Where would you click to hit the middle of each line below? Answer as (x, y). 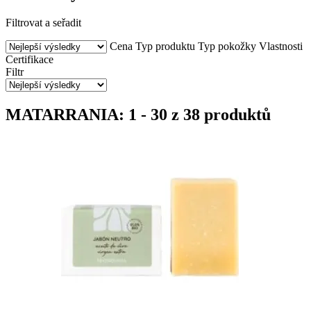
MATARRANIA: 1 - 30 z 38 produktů (138, 114)
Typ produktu (165, 46)
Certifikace (30, 59)
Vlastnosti (281, 46)
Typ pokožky (227, 46)
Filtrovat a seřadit (43, 22)
